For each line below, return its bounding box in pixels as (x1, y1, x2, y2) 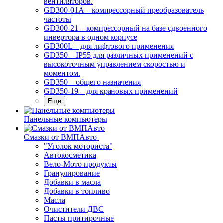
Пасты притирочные (44, 214, 114, 222)
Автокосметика (44, 151, 96, 159)
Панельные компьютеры (24, 115, 107, 123)
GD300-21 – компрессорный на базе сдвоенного (44, 24, 207, 32)
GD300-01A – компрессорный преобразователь (44, 6, 204, 14)
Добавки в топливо (44, 187, 110, 195)
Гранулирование (44, 169, 100, 177)
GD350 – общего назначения (44, 78, 141, 86)
